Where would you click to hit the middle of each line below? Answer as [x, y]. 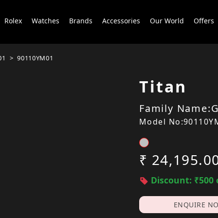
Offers [204, 21]
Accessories [121, 21]
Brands [81, 21]
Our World [167, 21]
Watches [45, 21]
